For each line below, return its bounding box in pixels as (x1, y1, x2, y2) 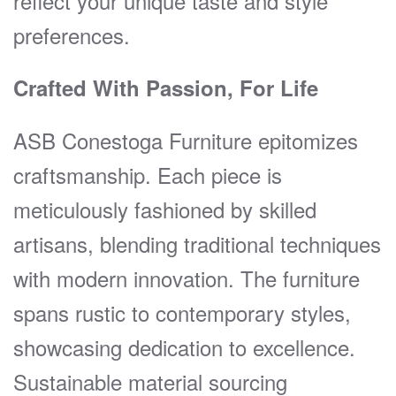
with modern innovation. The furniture (13, 262, 360, 293)
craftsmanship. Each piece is (13, 158, 282, 190)
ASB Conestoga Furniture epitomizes (13, 124, 358, 156)
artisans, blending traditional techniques (13, 227, 381, 259)
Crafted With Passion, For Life (13, 72, 318, 103)
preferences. (13, 19, 130, 50)
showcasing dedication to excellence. (13, 331, 355, 362)
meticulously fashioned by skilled (13, 193, 316, 225)
